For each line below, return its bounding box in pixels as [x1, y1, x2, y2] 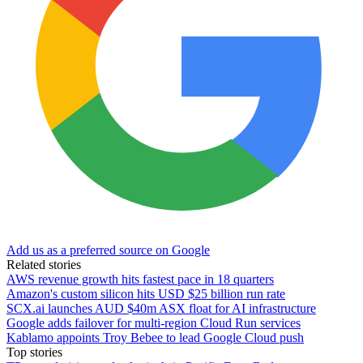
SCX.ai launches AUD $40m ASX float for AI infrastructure [6, 301, 316, 315]
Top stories [6, 344, 62, 359]
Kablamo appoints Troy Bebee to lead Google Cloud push [6, 330, 304, 344]
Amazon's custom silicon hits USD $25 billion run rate [6, 286, 285, 301]
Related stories [6, 257, 81, 271]
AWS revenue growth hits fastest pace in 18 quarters [6, 271, 274, 286]
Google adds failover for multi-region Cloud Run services [6, 315, 301, 330]
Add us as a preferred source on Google [6, 242, 210, 257]
